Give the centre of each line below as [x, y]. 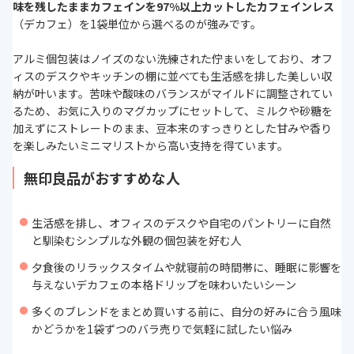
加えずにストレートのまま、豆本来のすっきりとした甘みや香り [172, 128]
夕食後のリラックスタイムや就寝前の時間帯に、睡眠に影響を [186, 267]
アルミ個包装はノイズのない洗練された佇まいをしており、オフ [173, 59]
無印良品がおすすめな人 [102, 178]
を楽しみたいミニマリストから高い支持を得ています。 [151, 146]
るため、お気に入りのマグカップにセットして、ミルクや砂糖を [173, 111]
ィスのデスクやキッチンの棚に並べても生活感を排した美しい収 [172, 76]
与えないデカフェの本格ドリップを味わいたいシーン [164, 285]
